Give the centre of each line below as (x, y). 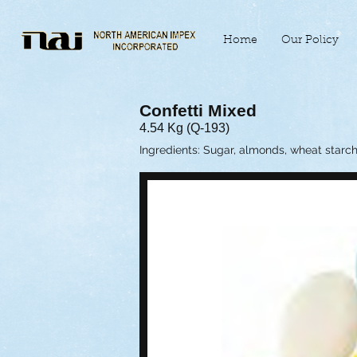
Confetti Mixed (198, 111)
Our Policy (310, 41)
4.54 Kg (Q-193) (184, 127)
